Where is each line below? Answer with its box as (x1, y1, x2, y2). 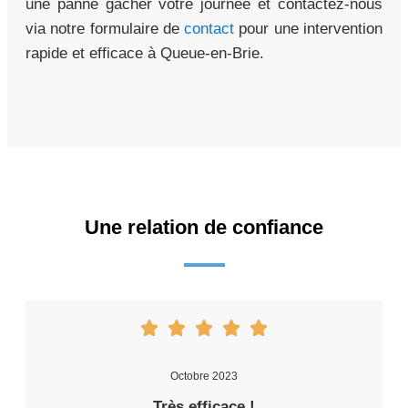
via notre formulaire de (25, 19, 185, 37)
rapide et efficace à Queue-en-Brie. (25, 44, 264, 62)
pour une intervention (234, 19, 383, 37)
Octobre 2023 (170, 369, 238, 382)
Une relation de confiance (85, 215, 323, 239)
